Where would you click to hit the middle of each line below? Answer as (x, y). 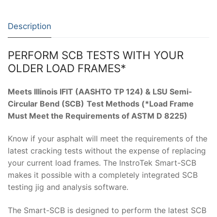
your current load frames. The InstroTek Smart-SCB (102, 163)
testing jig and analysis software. (68, 187)
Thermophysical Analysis (114, 64)
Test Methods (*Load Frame (140, 103)
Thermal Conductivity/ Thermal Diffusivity (114, 42)
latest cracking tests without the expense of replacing (107, 151)
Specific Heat (114, 22)
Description (30, 26)
